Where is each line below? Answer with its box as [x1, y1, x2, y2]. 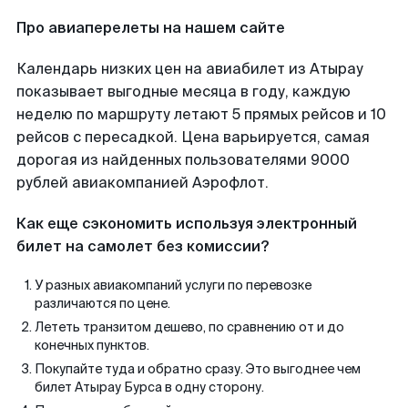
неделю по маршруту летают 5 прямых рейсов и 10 [16, 105, 386, 124]
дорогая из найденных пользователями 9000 [16, 150, 350, 169]
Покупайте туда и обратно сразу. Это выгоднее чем [35, 361, 361, 377]
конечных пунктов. [35, 337, 149, 353]
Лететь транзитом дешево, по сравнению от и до [35, 319, 344, 335]
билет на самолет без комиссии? [16, 237, 269, 256]
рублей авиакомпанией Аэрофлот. [16, 173, 269, 192]
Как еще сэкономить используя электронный [16, 214, 357, 233]
